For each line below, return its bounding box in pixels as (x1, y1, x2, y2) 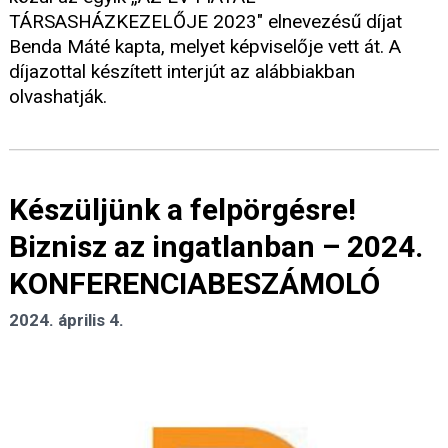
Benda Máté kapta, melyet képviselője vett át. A (9, 34, 401, 58)
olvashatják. (9, 84, 107, 108)
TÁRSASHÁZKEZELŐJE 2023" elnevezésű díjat (9, 9, 402, 33)
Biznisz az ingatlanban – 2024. (9, 229, 423, 265)
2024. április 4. (9, 310, 124, 331)
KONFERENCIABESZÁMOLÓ (9, 266, 380, 302)
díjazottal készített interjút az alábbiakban (9, 59, 355, 83)
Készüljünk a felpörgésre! (9, 192, 356, 228)
